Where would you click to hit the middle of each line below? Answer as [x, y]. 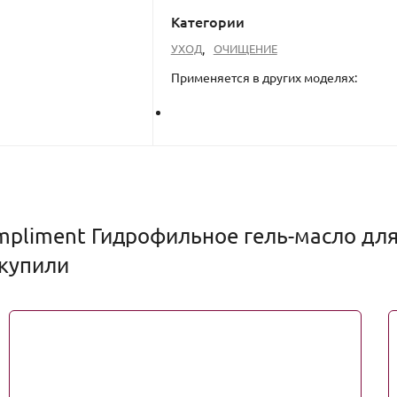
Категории [207, 21]
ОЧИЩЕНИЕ [245, 48]
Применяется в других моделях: [264, 77]
